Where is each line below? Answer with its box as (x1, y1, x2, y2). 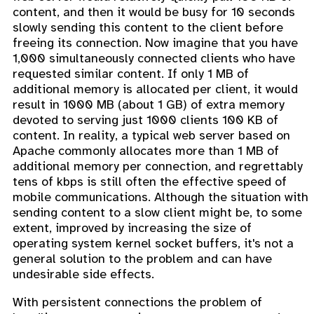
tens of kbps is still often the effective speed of (13, 173, 287, 189)
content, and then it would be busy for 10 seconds (13, 4, 295, 20)
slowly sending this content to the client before (13, 19, 283, 35)
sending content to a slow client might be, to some (13, 204, 302, 220)
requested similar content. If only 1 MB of (13, 65, 249, 81)
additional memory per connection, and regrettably (13, 158, 303, 174)
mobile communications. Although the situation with (13, 189, 308, 205)
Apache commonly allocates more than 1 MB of (13, 142, 279, 158)
